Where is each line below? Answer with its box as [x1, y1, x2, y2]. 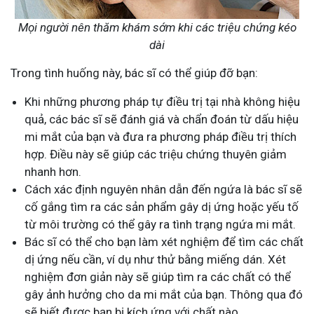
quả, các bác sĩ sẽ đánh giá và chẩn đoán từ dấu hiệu [25, 111, 299, 126]
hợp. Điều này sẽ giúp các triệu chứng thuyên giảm [25, 146, 287, 161]
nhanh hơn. [25, 164, 81, 179]
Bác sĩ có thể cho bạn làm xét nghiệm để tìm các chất [25, 234, 303, 249]
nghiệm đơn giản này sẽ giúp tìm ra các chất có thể [25, 269, 291, 284]
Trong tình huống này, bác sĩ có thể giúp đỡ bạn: [11, 65, 258, 80]
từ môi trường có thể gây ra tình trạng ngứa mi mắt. [25, 217, 296, 231]
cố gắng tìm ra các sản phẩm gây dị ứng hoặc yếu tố [25, 199, 299, 214]
